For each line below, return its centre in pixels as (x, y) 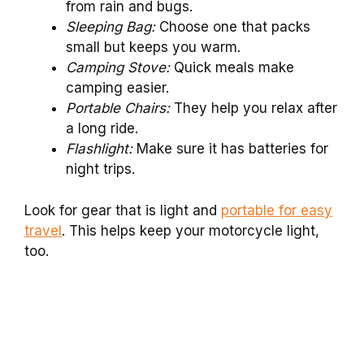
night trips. (100, 169)
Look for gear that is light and (123, 210)
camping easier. (117, 88)
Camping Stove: (118, 68)
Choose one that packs (233, 27)
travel (43, 230)
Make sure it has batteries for (230, 149)
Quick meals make (232, 68)
